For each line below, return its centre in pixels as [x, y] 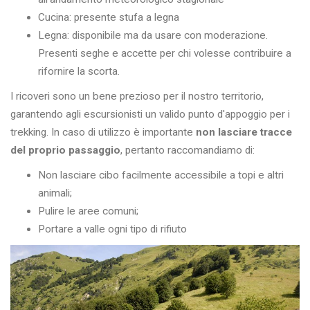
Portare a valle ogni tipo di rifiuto [112, 229]
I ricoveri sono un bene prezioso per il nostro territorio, [137, 97]
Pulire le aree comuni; [88, 211]
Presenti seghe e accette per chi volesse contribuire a [165, 54]
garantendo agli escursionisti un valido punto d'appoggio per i [150, 115]
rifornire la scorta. [80, 72]
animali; [55, 193]
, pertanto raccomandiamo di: [188, 151]
